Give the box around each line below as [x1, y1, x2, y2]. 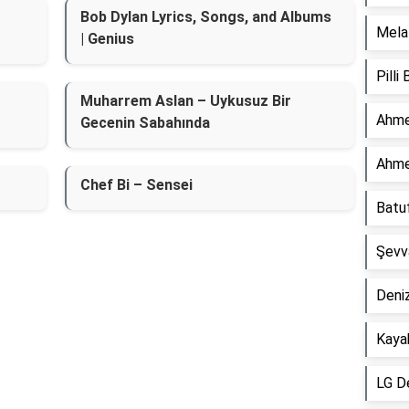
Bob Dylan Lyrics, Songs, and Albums [79, 8, 331, 26]
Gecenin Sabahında [79, 114, 210, 131]
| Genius [79, 30, 134, 47]
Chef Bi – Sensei [79, 176, 193, 194]
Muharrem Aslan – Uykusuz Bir [79, 92, 291, 110]
